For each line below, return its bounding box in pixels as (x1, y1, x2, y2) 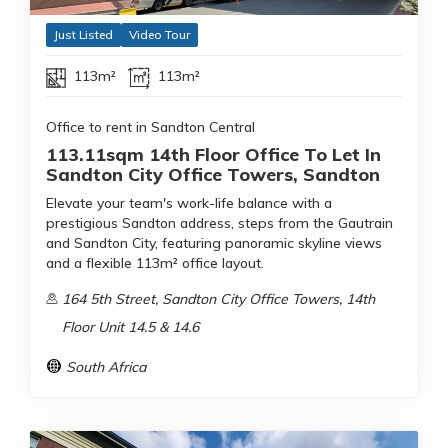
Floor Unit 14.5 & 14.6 (61, 318, 199, 337)
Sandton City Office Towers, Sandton (46, 163, 380, 187)
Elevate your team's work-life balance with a (46, 194, 332, 213)
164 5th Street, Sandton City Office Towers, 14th (61, 290, 375, 309)
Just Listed (54, 27, 113, 43)
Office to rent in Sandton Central (46, 118, 255, 137)
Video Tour (129, 27, 190, 43)
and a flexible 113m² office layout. (46, 254, 264, 273)
